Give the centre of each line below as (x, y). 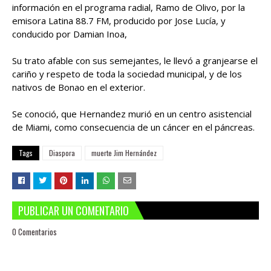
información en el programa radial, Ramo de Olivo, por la (129, 7)
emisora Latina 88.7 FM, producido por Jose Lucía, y (119, 21)
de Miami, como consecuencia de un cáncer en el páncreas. (133, 127)
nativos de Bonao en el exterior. (79, 87)
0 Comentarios (34, 232)
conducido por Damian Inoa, (71, 34)
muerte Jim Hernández (124, 153)
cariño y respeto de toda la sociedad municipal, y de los (127, 74)
